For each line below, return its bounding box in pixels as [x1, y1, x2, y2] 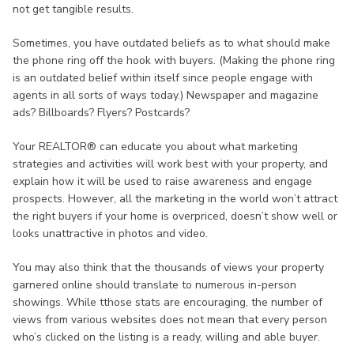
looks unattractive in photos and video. [13, 226, 208, 242]
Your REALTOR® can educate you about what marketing [13, 139, 298, 155]
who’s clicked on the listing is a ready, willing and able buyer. [13, 330, 320, 345]
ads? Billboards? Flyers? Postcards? [13, 105, 190, 121]
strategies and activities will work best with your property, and [13, 156, 328, 172]
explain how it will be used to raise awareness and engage [13, 174, 312, 190]
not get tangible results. [13, 2, 134, 17]
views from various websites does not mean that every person [13, 312, 327, 328]
